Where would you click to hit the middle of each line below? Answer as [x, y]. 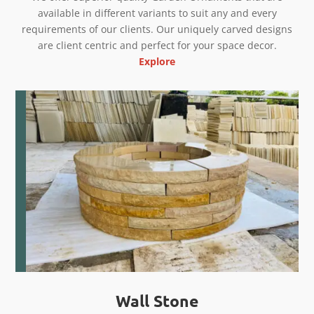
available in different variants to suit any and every [157, 13]
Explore [157, 61]
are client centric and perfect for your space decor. [157, 45]
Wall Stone [157, 301]
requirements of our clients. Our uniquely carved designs [157, 29]
